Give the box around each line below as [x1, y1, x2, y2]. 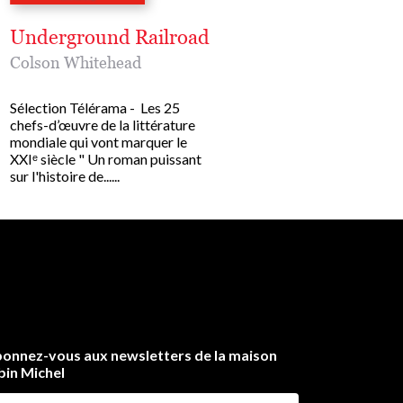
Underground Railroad [9, 24, 210, 49]
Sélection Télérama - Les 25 [9, 98, 180, 116]
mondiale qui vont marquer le [9, 132, 187, 150]
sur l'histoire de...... [9, 166, 120, 184]
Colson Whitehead [9, 52, 141, 72]
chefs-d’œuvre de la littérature [9, 115, 195, 133]
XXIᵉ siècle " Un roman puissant [9, 149, 201, 167]
